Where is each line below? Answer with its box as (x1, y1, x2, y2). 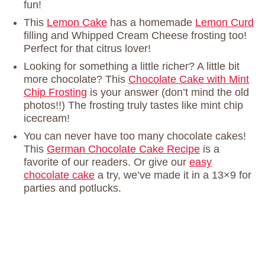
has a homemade (107, 17, 195, 29)
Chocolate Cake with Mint (128, 73, 249, 86)
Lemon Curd (195, 17, 254, 29)
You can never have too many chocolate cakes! (24, 130, 246, 143)
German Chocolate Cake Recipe (47, 143, 200, 156)
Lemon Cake (47, 17, 107, 29)
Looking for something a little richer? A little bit (24, 60, 240, 73)
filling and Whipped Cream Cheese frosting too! (24, 30, 247, 42)
